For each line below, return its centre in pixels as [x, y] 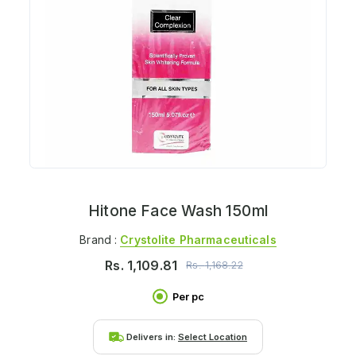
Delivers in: [152, 337]
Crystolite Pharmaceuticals [198, 239]
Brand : [100, 239]
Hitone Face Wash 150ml [178, 211]
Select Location [213, 337]
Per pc [188, 296]
